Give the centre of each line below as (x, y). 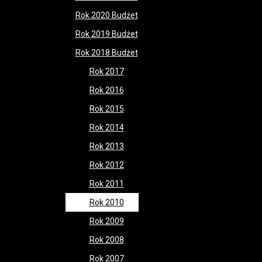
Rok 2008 (106, 240)
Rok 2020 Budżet (106, 15)
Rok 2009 (106, 221)
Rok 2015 (106, 109)
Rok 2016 (106, 90)
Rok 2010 (106, 202)
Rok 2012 (106, 165)
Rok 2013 (106, 146)
